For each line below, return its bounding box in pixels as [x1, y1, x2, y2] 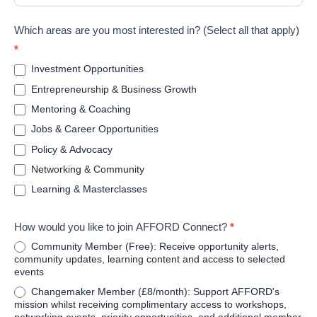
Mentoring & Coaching [28, 103, 131, 115]
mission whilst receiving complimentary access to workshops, [14, 299, 287, 311]
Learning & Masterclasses [28, 183, 147, 195]
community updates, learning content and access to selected [14, 253, 285, 265]
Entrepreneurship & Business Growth [28, 83, 197, 95]
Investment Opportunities [28, 63, 144, 75]
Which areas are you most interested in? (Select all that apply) [14, 24, 299, 37]
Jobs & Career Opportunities [28, 123, 158, 135]
